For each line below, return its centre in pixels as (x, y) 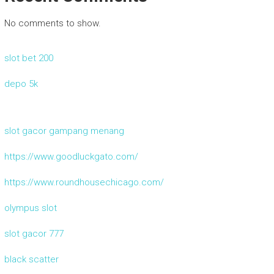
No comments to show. (52, 23)
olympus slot (30, 208)
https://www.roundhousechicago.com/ (84, 182)
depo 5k (21, 83)
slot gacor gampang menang (64, 131)
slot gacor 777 (34, 233)
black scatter (31, 259)
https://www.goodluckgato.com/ (71, 156)
